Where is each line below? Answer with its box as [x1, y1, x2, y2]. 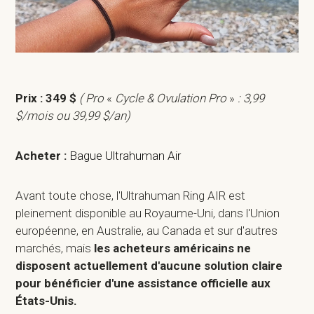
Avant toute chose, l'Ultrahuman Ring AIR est [15, 189, 246, 203]
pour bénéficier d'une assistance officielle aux [15, 276, 271, 291]
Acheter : [15, 149, 67, 163]
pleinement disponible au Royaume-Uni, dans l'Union [15, 206, 280, 221]
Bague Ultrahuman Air [69, 149, 182, 163]
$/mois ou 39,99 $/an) [15, 109, 131, 123]
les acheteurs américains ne [94, 241, 252, 256]
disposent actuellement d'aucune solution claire [15, 259, 283, 273]
